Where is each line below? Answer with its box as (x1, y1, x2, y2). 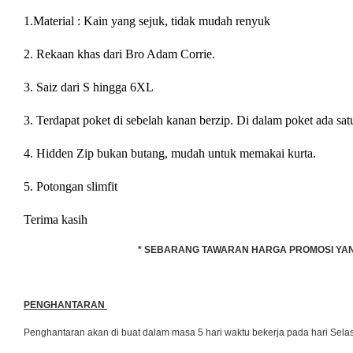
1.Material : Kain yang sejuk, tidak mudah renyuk (24, 13, 273, 28)
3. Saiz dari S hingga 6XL (24, 80, 154, 94)
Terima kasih (24, 212, 87, 226)
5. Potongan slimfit (24, 179, 117, 193)
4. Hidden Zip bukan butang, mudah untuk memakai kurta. (24, 146, 319, 160)
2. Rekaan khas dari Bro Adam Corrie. (24, 46, 218, 61)
